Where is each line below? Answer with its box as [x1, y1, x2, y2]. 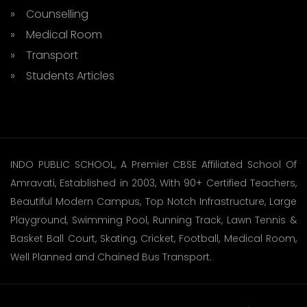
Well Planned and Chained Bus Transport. [10, 250, 212, 264]
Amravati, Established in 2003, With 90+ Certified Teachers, [10, 176, 297, 190]
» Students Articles [10, 68, 114, 84]
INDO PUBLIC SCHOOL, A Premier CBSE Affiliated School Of [10, 158, 297, 171]
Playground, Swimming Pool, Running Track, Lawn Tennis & [10, 213, 297, 227]
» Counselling [10, 6, 88, 22]
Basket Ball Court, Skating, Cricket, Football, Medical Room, [10, 232, 297, 245]
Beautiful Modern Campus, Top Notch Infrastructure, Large [10, 195, 297, 208]
